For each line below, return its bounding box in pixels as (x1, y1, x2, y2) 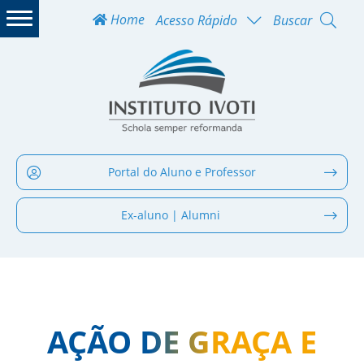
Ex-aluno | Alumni (121, 206, 220, 223)
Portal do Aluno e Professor (108, 163, 256, 180)
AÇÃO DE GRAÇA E (47, 319, 317, 362)
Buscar (273, 11, 312, 29)
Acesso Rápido (156, 11, 237, 29)
